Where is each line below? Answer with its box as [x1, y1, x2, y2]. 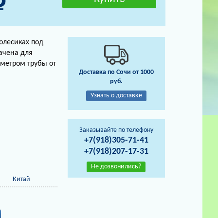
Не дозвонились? [91, 163, 142, 170]
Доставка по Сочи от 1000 [78, 69, 154, 76]
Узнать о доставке [90, 92, 142, 99]
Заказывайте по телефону [79, 127, 153, 134]
